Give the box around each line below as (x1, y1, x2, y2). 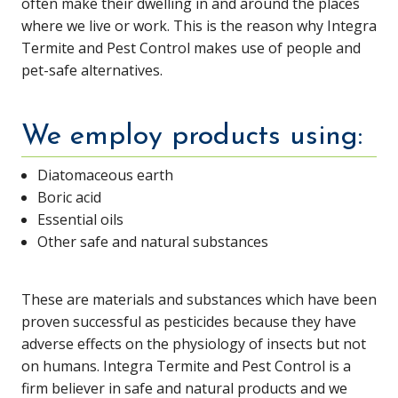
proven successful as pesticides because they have (20, 312, 356, 332)
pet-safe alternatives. (20, 60, 163, 81)
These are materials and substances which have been (20, 290, 377, 310)
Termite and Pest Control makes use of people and (20, 38, 361, 59)
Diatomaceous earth (36, 165, 173, 186)
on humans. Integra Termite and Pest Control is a (20, 356, 351, 377)
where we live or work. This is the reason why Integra (20, 16, 377, 36)
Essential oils (36, 210, 123, 230)
